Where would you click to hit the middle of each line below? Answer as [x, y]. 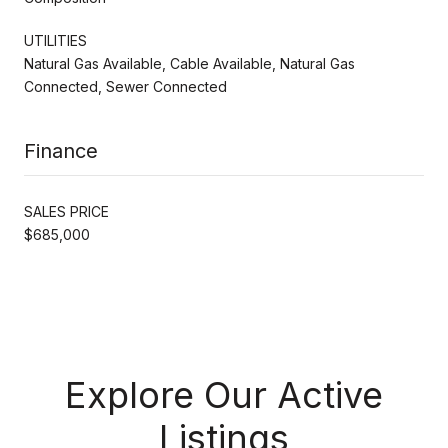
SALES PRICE [66, 211]
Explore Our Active [224, 394]
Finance [61, 150]
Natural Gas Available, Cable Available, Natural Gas [189, 63]
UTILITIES [55, 40]
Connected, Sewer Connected [125, 86]
